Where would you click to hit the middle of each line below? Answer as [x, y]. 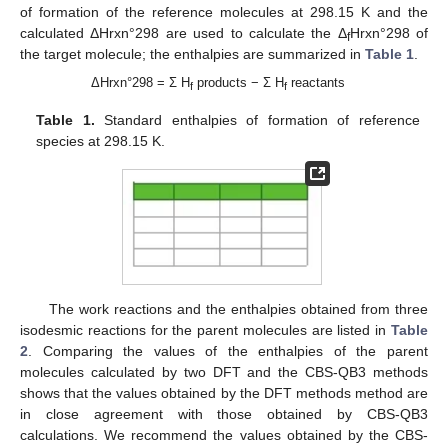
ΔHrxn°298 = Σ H [141, 83]
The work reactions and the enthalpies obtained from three [238, 309]
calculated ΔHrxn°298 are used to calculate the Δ [183, 33]
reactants [316, 83]
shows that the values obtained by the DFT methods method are [224, 393]
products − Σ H [239, 83]
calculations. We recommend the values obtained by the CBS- [224, 435]
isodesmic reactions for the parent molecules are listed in [205, 330]
